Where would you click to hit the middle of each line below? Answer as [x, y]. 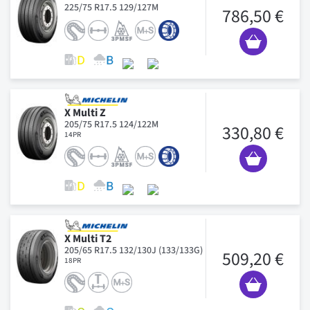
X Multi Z [85, 112]
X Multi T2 [88, 238]
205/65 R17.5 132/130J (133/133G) [134, 250]
